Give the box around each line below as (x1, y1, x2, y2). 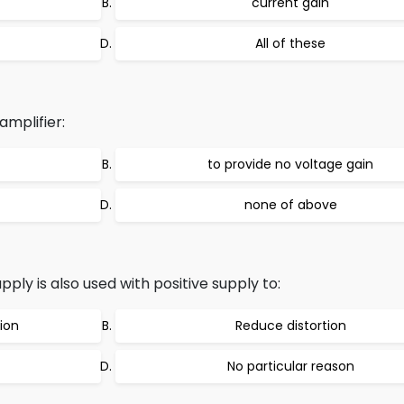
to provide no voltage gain (207, 155, 373, 173)
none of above (243, 196, 337, 214)
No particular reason (226, 357, 354, 375)
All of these (255, 34, 326, 52)
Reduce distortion (234, 317, 346, 335)
